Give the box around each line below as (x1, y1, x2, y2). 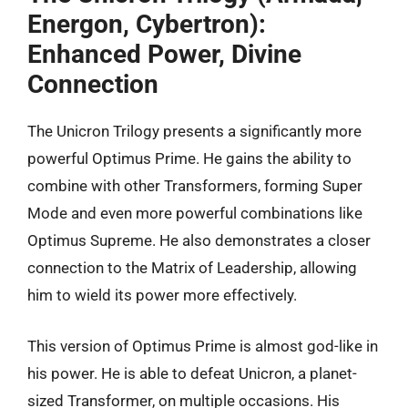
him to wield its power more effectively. (27, 286, 297, 304)
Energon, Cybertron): (27, 9, 266, 39)
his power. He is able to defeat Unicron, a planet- (27, 363, 357, 382)
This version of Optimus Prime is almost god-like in (27, 336, 378, 355)
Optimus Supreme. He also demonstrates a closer (27, 231, 371, 250)
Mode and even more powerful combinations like (27, 204, 362, 222)
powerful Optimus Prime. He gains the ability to (27, 149, 352, 168)
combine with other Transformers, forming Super (27, 177, 362, 195)
